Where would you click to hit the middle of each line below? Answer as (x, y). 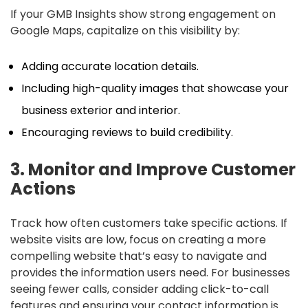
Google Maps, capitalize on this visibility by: (125, 30)
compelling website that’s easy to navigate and (139, 256)
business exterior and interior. (101, 110)
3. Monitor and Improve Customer (153, 169)
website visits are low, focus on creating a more (138, 239)
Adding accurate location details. (110, 66)
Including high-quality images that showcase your (155, 88)
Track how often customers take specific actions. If (149, 223)
